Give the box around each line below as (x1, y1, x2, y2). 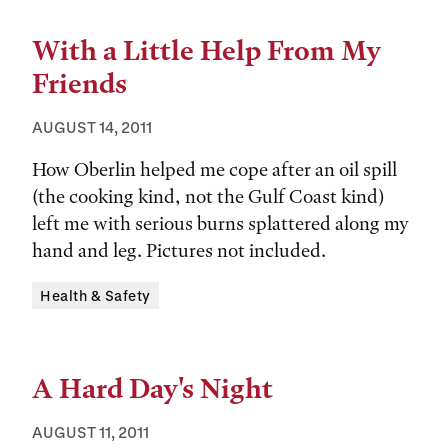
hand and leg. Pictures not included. (32, 239, 326, 262)
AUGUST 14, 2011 (32, 118, 152, 136)
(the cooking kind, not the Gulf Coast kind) (32, 185, 385, 208)
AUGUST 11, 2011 (32, 423, 149, 441)
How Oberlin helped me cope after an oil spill (32, 158, 397, 181)
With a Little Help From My (32, 35, 381, 67)
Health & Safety (40, 287, 151, 304)
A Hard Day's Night (32, 373, 273, 405)
